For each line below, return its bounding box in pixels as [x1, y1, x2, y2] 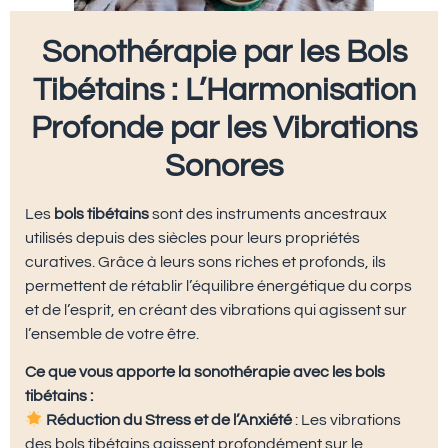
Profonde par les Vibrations [31, 111, 417, 145]
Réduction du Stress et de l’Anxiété [46, 412, 293, 429]
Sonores [165, 149, 283, 183]
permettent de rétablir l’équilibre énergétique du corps [25, 277, 412, 294]
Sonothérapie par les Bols [41, 35, 407, 69]
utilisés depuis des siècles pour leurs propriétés [25, 229, 360, 246]
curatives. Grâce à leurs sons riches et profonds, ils [25, 253, 386, 270]
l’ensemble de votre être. [25, 325, 199, 342]
